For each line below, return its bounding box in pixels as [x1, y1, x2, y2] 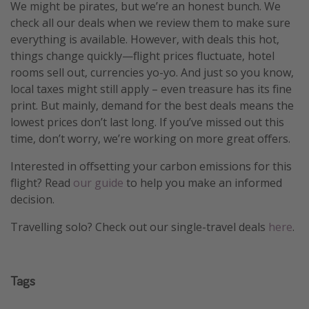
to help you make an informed [123, 175, 282, 190]
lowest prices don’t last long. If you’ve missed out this [10, 114, 284, 130]
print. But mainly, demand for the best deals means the [10, 97, 294, 113]
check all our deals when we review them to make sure [10, 14, 290, 30]
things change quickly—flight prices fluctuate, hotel [10, 48, 275, 63]
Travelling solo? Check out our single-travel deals [10, 219, 268, 235]
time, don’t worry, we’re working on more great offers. [10, 130, 290, 146]
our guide [73, 175, 123, 190]
